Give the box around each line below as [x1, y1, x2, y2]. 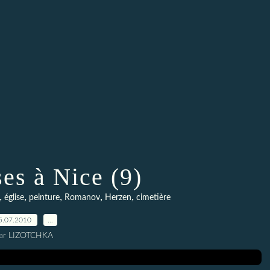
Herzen [104, 193, 131, 202]
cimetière [136, 193, 171, 202]
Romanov [64, 193, 100, 202]
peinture [28, 193, 60, 202]
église [4, 193, 24, 202]
